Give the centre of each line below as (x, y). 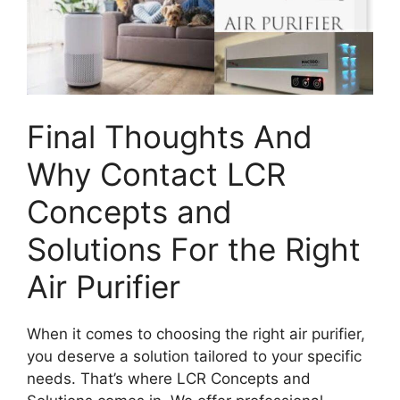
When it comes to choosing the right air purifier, (196, 334)
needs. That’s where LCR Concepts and (169, 379)
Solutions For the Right (194, 250)
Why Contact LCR (156, 175)
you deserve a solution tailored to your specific (194, 357)
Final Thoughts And (170, 137)
